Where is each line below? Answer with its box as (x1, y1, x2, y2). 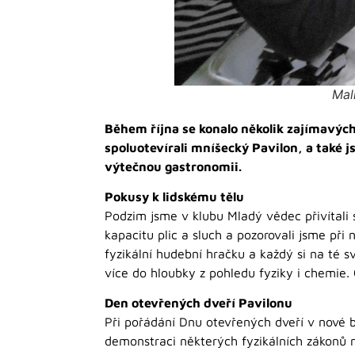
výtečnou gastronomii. (105, 158, 242, 174)
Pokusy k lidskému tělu (105, 189, 244, 204)
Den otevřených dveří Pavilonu (105, 296, 292, 311)
